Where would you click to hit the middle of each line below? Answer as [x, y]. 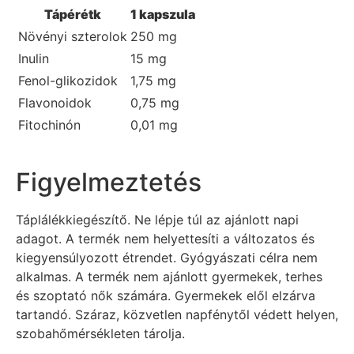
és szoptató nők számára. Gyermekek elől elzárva [166, 295]
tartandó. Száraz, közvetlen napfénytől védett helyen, [177, 314]
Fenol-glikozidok [68, 81]
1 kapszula [163, 15]
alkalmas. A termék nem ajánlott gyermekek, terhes [169, 276]
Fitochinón [49, 125]
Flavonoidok [55, 103]
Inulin [34, 59]
